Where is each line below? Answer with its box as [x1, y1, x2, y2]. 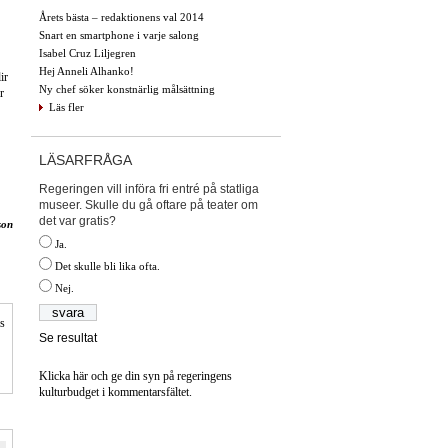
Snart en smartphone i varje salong [39, 28, 199, 41]
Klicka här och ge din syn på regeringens [39, 369, 232, 384]
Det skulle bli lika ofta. [55, 259, 160, 272]
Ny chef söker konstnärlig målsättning [39, 82, 215, 95]
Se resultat [39, 330, 97, 345]
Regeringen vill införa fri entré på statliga [39, 181, 259, 196]
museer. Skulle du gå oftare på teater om [39, 197, 258, 212]
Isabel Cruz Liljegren [39, 46, 136, 59]
